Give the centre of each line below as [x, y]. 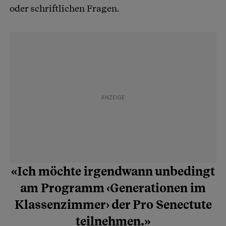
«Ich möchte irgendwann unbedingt [113, 172]
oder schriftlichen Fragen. [65, 9]
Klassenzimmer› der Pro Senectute [113, 205]
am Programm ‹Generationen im [113, 188]
